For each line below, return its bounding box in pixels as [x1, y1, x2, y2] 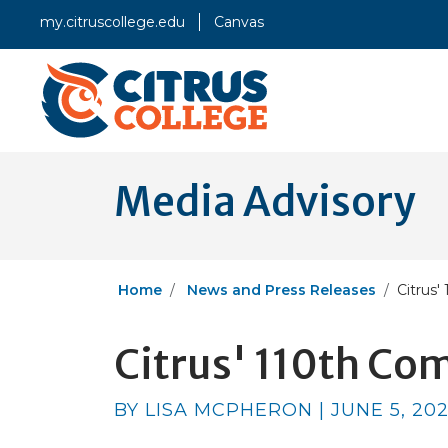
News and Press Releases [187, 281, 376, 300]
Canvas [214, 13, 264, 31]
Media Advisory [114, 177, 415, 228]
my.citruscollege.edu [40, 13, 185, 31]
